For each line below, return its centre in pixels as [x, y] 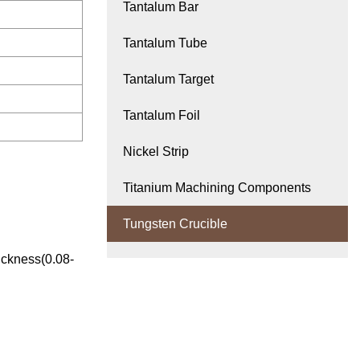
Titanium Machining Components [217, 188]
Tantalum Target [168, 80]
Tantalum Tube [165, 43]
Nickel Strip [156, 152]
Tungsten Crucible [175, 224]
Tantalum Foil [162, 116]
